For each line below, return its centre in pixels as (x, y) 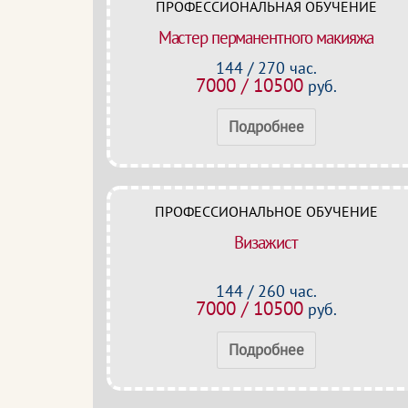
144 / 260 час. (266, 291)
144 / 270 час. (266, 68)
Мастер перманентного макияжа (266, 37)
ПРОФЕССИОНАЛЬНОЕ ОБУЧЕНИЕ (266, 211)
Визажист (266, 242)
